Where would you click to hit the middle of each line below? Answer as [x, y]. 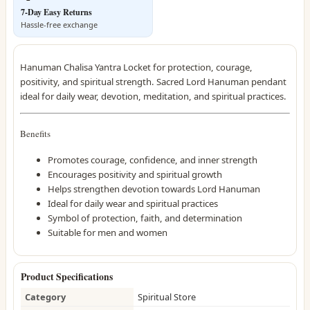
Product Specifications [66, 276]
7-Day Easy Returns [56, 11]
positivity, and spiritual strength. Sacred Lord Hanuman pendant [154, 82]
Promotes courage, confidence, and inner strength [153, 160]
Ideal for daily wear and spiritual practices [133, 204]
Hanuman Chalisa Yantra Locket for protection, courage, [137, 67]
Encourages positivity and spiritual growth [135, 175]
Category [45, 297]
